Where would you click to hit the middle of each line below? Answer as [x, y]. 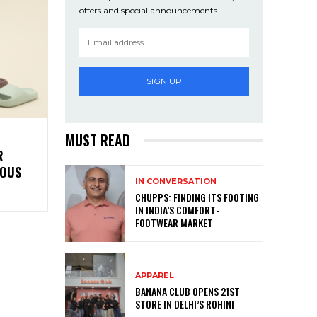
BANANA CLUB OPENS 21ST [188, 292]
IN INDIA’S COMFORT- [177, 210]
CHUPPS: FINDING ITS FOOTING [197, 197]
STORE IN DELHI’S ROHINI [185, 304]
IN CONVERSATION [176, 181]
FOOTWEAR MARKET [174, 223]
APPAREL [155, 276]
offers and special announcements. [149, 10]
